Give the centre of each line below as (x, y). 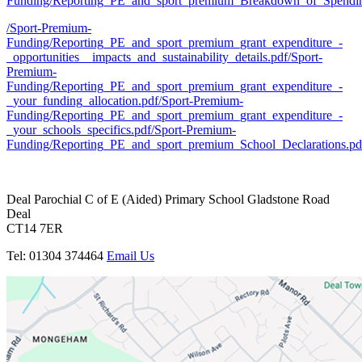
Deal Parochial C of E (64, 199)
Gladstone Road (287, 199)
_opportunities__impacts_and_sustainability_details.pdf (147, 57)
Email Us (130, 255)
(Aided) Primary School (183, 199)
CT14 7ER (35, 228)
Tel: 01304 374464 (57, 255)
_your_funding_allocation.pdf (82, 100)
